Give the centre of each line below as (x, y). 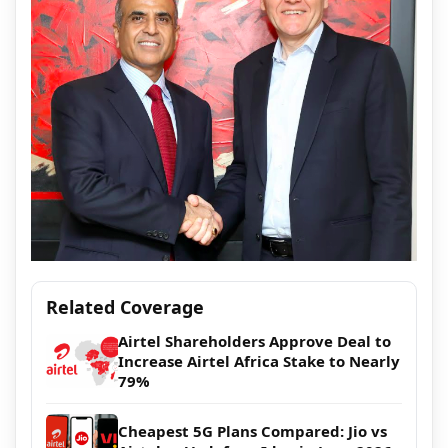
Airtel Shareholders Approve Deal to (254, 341)
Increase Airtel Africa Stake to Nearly (259, 361)
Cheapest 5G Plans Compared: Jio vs (252, 431)
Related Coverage (125, 307)
